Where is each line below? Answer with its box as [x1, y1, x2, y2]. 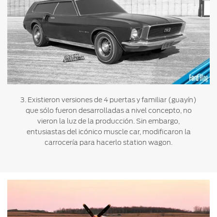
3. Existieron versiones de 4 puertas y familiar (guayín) [20, 95, 197, 104]
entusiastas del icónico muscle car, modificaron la [26, 127, 191, 136]
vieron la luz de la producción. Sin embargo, [37, 117, 180, 125]
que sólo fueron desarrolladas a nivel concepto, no [25, 106, 192, 114]
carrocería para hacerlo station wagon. [45, 138, 172, 146]
